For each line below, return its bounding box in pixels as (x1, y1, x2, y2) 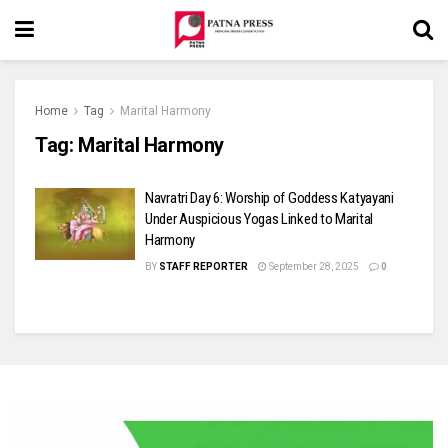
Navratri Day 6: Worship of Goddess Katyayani (145, 189, 394, 207)
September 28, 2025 (267, 261, 359, 272)
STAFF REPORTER (159, 261, 248, 272)
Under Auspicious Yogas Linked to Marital (145, 210, 373, 228)
